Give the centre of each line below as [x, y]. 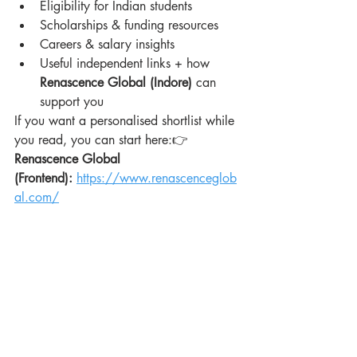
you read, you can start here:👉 [103, 140]
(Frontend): [43, 178]
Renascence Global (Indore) [116, 82]
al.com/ [37, 197]
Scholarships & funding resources [129, 25]
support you [72, 102]
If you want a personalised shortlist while [126, 121]
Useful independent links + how [127, 63]
